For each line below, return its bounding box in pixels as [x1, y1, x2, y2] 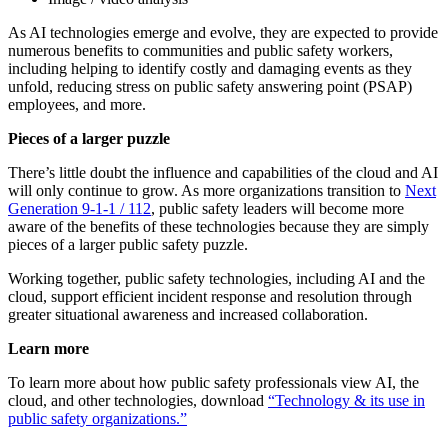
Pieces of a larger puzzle [8, 129, 170, 147]
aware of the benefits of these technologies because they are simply [8, 217, 429, 235]
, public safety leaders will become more [151, 199, 404, 217]
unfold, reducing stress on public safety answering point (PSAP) [8, 77, 412, 95]
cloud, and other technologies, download [8, 391, 268, 409]
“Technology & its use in [268, 391, 425, 409]
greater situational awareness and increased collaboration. [8, 305, 368, 323]
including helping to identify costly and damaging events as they [8, 59, 412, 77]
